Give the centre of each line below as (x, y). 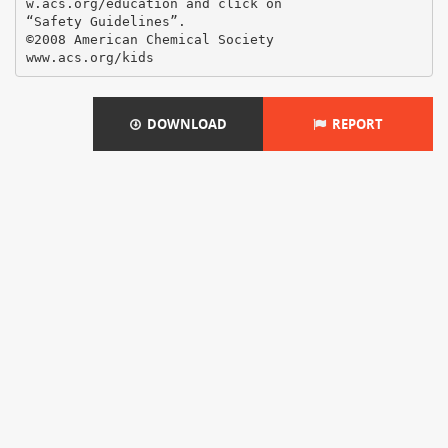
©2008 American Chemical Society (149, 39)
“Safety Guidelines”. (105, 21)
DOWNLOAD (183, 124)
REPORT (354, 124)
